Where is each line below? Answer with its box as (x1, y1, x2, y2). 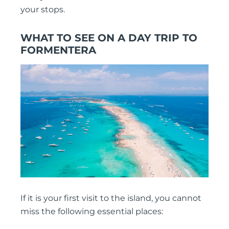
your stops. (20, 4, 65, 14)
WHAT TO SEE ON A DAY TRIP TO (20, 31, 197, 44)
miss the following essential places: (20, 206, 163, 216)
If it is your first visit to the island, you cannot (20, 193, 201, 203)
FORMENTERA (20, 43, 96, 56)
